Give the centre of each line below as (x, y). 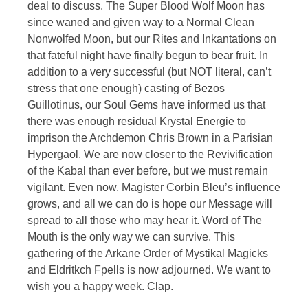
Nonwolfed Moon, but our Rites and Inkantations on (152, 38)
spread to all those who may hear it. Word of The (145, 220)
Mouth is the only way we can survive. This (131, 236)
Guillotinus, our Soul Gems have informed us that (146, 104)
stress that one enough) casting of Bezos (126, 88)
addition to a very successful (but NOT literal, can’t (149, 71)
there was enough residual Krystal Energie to (137, 121)
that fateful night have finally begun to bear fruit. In (148, 55)
